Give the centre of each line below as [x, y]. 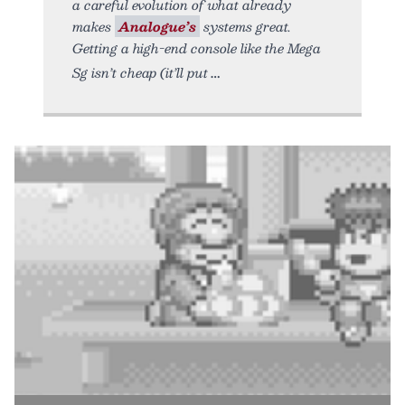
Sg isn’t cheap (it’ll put [140, 72]
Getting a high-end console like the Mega [197, 47]
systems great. [245, 26]
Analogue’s [157, 26]
